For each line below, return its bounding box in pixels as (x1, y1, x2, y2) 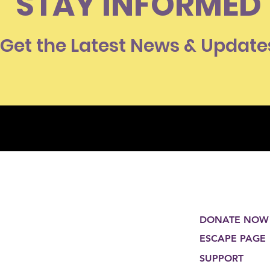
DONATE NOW (199, 214, 269, 226)
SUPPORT (199, 253, 243, 265)
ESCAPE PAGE (199, 233, 266, 245)
